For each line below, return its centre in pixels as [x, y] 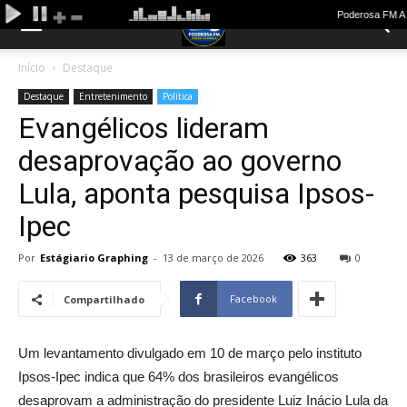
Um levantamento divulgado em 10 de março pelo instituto [190, 353]
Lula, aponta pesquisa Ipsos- [196, 194]
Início [32, 68]
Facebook [253, 298]
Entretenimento [113, 96]
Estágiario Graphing [94, 258]
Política [178, 96]
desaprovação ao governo [180, 161]
